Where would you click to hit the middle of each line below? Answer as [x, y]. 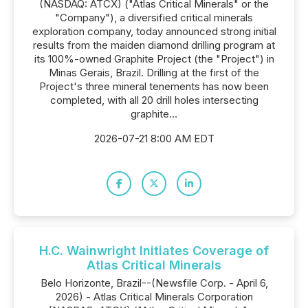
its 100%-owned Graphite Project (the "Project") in [154, 59]
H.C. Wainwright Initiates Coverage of [154, 251]
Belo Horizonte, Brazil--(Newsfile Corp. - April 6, [154, 283]
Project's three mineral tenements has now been [154, 86]
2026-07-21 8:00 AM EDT [154, 139]
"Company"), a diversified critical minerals [154, 18]
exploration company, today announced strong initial [154, 31]
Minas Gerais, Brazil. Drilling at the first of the [154, 73]
